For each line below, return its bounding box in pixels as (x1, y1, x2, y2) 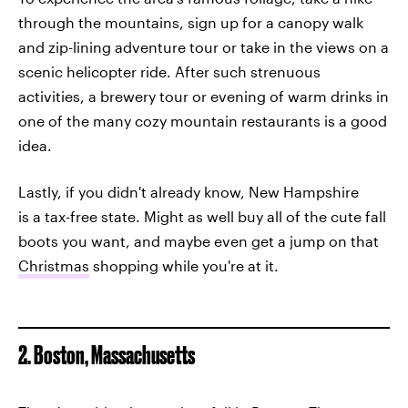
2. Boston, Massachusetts (18, 341, 195, 369)
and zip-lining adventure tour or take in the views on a (18, 38, 389, 56)
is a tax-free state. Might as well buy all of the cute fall (18, 208, 386, 225)
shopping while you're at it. (89, 257, 279, 274)
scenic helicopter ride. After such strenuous (18, 63, 321, 80)
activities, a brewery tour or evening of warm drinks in (18, 87, 389, 105)
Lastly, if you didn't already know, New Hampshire (18, 183, 359, 200)
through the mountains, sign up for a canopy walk (18, 14, 363, 31)
